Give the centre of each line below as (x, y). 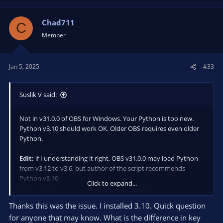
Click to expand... (112, 183)
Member (54, 35)
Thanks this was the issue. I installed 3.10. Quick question (107, 205)
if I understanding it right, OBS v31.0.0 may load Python (116, 159)
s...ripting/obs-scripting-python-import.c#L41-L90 (92, 198)
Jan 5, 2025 (24, 67)
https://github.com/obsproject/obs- (111, 188)
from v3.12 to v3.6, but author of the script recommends (102, 168)
